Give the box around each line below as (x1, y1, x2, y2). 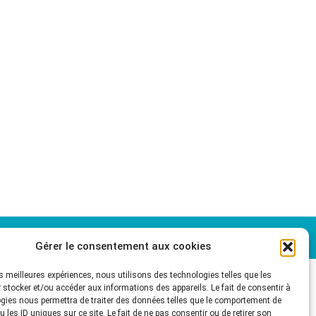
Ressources (164, 233, 209, 243)
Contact (235, 233, 265, 243)
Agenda (77, 233, 107, 243)
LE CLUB (31, 233, 63, 243)
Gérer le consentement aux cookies (35, 240, 212, 253)
